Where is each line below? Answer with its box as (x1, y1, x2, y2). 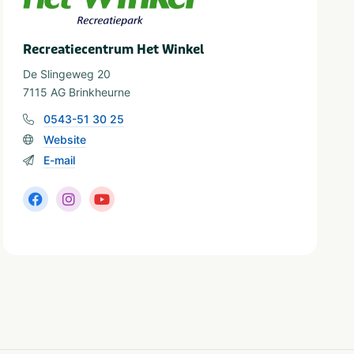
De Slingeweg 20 (23, 67, 111, 81)
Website (43, 133, 87, 147)
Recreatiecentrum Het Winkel (23, 41, 205, 58)
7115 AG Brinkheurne (23, 85, 131, 100)
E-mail (43, 153, 76, 168)
